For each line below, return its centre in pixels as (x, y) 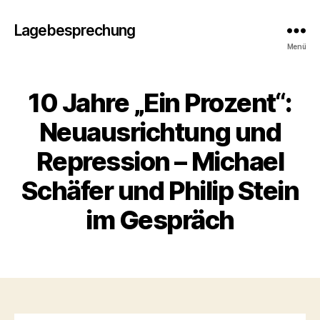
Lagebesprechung (75, 30)
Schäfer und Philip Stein (160, 191)
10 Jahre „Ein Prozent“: (160, 103)
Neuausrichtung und (160, 132)
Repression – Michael (160, 161)
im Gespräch (160, 220)
